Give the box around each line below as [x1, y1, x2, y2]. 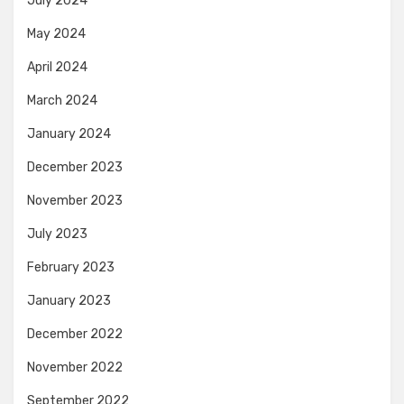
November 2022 [27, 360, 123, 375]
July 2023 [27, 226, 87, 242]
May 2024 [27, 26, 86, 41]
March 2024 [27, 93, 97, 108]
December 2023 [27, 160, 123, 175]
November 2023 [27, 193, 123, 208]
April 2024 [27, 60, 87, 75]
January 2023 [27, 293, 111, 308]
